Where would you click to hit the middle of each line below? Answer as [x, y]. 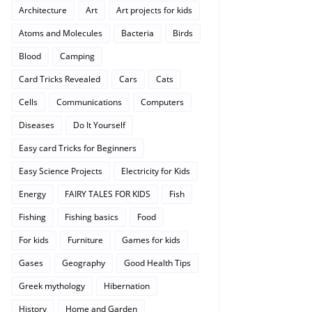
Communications [89, 102]
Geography [84, 263]
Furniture [85, 240]
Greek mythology [52, 286]
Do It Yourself [99, 125]
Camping [77, 56]
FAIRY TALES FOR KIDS [108, 194]
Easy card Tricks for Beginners [78, 148]
